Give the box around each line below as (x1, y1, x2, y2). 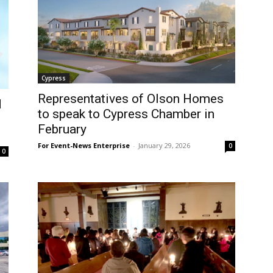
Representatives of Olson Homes (38, 91, 224, 107)
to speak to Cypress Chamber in (38, 107, 214, 122)
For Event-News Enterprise (38, 141, 130, 151)
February (38, 122, 87, 137)
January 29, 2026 (138, 141, 190, 151)
